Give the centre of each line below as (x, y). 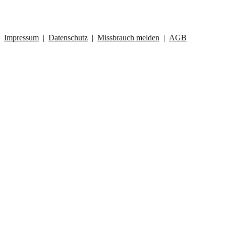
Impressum (21, 37)
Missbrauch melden (128, 37)
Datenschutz (68, 37)
